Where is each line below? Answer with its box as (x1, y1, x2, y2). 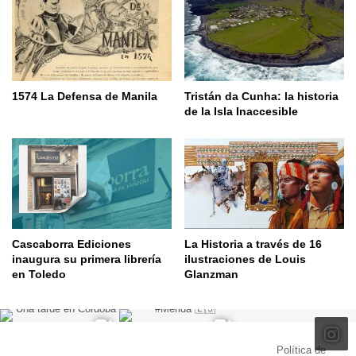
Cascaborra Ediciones (12, 237, 131, 250)
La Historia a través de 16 (184, 237, 322, 250)
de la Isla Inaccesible (184, 105, 298, 118)
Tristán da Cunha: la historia (184, 90, 339, 103)
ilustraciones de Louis (184, 252, 306, 265)
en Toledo (12, 267, 66, 281)
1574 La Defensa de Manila (12, 90, 157, 103)
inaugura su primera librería (12, 252, 161, 265)
